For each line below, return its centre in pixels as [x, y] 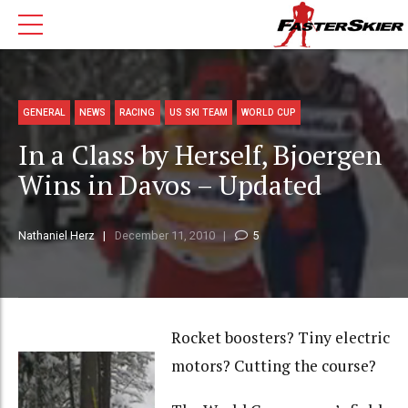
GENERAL [45, 112]
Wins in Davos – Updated [170, 185]
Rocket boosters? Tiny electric [280, 338]
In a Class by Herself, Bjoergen [200, 155]
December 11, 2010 [164, 236]
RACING [138, 112]
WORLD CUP [268, 112]
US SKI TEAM [198, 112]
